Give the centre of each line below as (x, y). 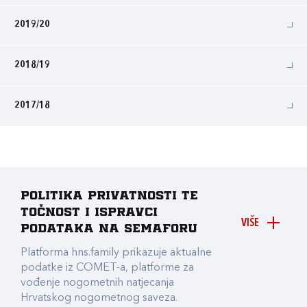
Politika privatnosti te (109, 196)
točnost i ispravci (89, 212)
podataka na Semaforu (109, 229)
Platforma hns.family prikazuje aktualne (116, 253)
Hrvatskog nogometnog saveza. (99, 298)
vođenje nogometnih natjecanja (97, 283)
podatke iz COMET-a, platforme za (107, 268)
